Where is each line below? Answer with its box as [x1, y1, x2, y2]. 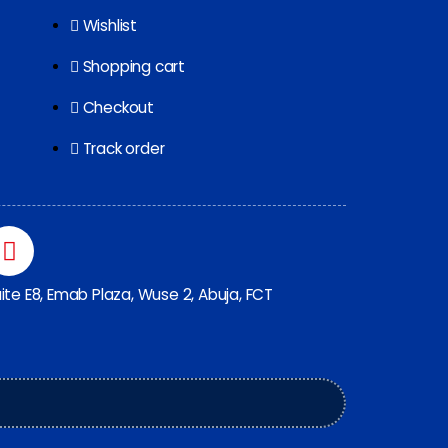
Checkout [82, 97, 154, 119]
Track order [82, 138, 165, 160]
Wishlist [82, 15, 137, 37]
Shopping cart [82, 56, 185, 78]
